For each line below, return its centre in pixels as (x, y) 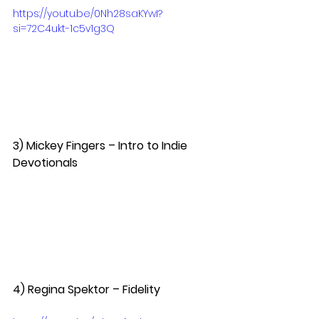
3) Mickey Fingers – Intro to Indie (101, 145)
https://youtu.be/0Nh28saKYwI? (88, 13)
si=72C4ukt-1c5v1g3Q (64, 28)
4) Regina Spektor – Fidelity (89, 289)
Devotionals (48, 162)
